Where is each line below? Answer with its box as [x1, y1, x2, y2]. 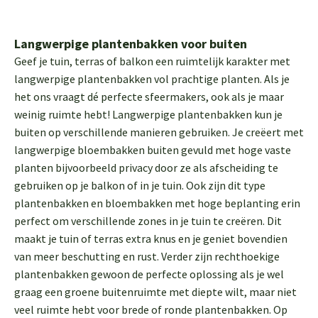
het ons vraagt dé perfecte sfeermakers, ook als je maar [14, 89, 284, 104]
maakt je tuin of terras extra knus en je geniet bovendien [14, 231, 287, 246]
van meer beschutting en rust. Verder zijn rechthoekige [14, 249, 280, 263]
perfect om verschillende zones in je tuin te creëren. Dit [14, 214, 282, 228]
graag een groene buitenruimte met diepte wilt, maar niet [14, 285, 297, 299]
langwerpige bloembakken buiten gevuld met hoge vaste [14, 143, 291, 157]
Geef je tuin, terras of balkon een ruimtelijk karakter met [14, 54, 290, 68]
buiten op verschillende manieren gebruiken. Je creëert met [14, 125, 304, 139]
